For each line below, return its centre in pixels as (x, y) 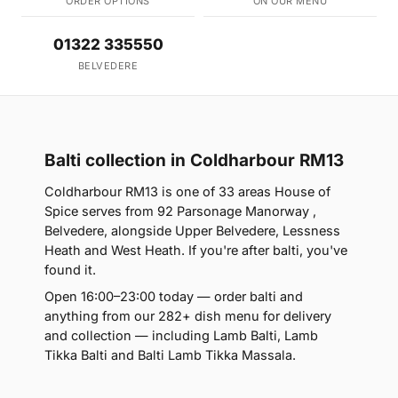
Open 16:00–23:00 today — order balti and (174, 297)
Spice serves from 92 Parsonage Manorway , (180, 211)
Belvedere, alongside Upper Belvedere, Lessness (192, 231)
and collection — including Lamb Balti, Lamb (181, 336)
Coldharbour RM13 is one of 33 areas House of (187, 192)
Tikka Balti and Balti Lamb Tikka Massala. (170, 355)
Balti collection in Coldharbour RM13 (194, 161)
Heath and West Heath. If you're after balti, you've (196, 251)
